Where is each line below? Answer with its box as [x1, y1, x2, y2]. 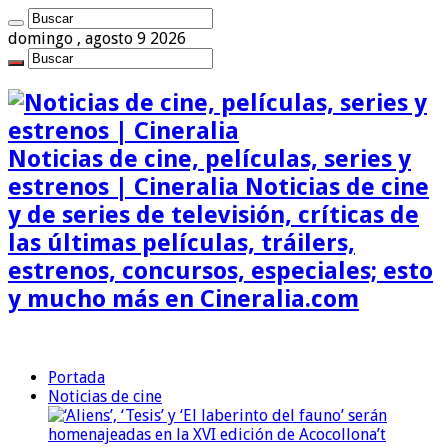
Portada [48, 367, 105, 387]
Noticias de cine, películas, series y [8, 144, 411, 173]
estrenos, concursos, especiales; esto [8, 256, 433, 285]
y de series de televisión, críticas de [8, 200, 419, 229]
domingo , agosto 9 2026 [8, 29, 186, 48]
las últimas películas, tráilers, [8, 228, 355, 257]
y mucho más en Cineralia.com [8, 284, 359, 313]
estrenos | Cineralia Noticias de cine [8, 172, 429, 201]
